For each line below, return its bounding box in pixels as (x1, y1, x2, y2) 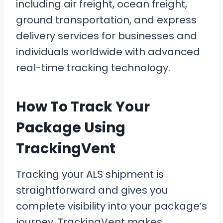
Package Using (16, 118, 125, 137)
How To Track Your (16, 97, 150, 116)
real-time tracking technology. (16, 61, 170, 75)
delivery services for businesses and (16, 29, 197, 43)
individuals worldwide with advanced (16, 45, 200, 59)
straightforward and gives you (16, 183, 168, 197)
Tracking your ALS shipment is (16, 167, 164, 181)
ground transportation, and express (16, 13, 197, 27)
